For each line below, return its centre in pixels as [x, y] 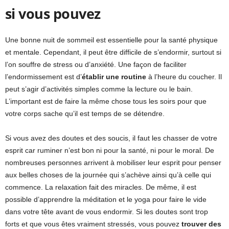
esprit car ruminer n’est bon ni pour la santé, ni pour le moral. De [110, 151]
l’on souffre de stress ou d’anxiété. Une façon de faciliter [96, 65]
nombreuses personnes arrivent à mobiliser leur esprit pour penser [113, 163]
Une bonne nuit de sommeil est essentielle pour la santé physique [111, 40]
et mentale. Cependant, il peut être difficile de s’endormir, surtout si [113, 52]
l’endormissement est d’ [43, 77]
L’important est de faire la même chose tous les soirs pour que [106, 101]
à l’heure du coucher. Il [184, 77]
